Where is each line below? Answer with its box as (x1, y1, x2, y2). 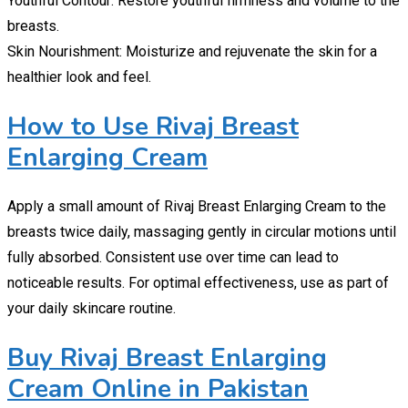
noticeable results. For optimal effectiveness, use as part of (7, 274, 389, 292)
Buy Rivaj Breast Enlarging (7, 341, 327, 376)
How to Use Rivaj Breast (7, 108, 299, 144)
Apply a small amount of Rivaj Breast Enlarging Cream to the (7, 198, 386, 216)
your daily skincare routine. (7, 300, 176, 318)
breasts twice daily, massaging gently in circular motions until (7, 223, 396, 241)
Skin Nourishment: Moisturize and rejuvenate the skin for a (7, 42, 377, 60)
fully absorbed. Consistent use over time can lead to (7, 249, 339, 267)
